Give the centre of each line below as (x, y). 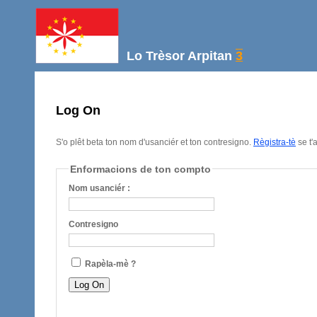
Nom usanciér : (99, 188)
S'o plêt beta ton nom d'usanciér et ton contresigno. (155, 142)
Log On (78, 110)
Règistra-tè (275, 142)
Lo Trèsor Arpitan (178, 56)
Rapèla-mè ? (110, 264)
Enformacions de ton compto (140, 169)
